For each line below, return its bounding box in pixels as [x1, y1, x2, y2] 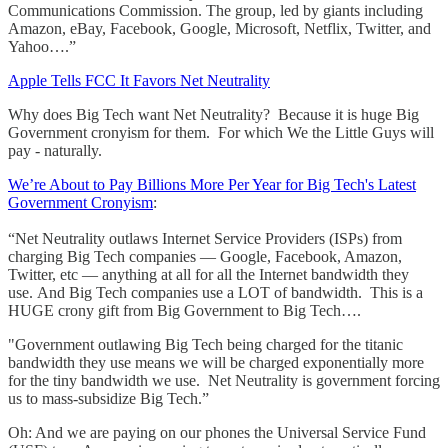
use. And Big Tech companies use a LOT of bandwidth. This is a [8, 283, 423, 301]
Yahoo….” [8, 37, 76, 55]
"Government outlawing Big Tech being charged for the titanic [8, 335, 403, 353]
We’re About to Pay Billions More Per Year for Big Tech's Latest [8, 175, 416, 193]
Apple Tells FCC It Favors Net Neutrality [8, 71, 270, 89]
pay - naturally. [8, 141, 102, 159]
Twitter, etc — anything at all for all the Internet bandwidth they [8, 265, 409, 283]
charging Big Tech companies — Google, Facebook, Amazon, [8, 247, 402, 265]
